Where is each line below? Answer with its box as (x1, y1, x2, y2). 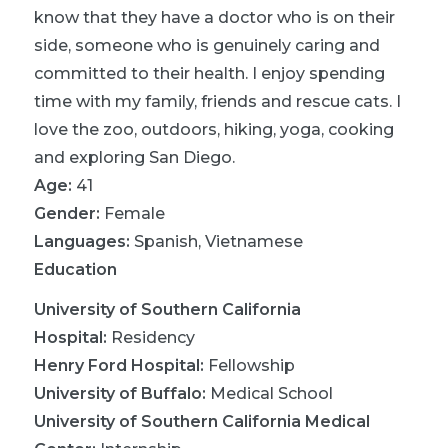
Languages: (34, 231, 134, 251)
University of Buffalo (34, 383, 202, 403)
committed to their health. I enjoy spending (34, 63, 385, 83)
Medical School (210, 383, 333, 403)
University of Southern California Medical (34, 411, 370, 431)
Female (104, 203, 165, 223)
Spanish (134, 231, 198, 251)
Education (34, 259, 117, 279)
